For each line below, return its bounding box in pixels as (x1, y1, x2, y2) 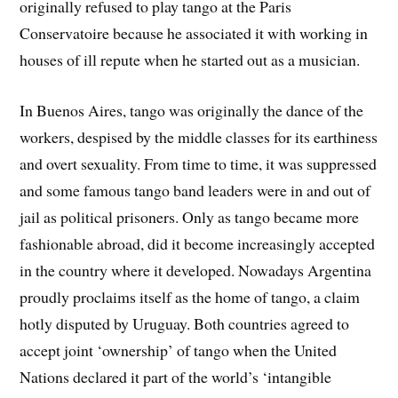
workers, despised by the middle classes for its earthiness (20, 126, 378, 148)
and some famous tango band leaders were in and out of (20, 179, 371, 202)
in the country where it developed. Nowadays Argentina (20, 259, 372, 282)
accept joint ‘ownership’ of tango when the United (20, 339, 338, 362)
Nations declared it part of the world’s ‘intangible (20, 366, 332, 388)
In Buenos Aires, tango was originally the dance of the (20, 99, 364, 122)
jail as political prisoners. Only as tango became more (20, 206, 360, 228)
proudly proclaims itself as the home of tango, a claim (20, 286, 361, 308)
